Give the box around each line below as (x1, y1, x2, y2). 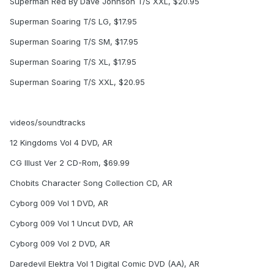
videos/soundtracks (10, 117, 86, 128)
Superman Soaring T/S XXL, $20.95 (10, 77, 145, 87)
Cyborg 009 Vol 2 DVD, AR (10, 239, 110, 249)
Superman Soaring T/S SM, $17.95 (10, 37, 138, 47)
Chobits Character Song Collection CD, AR (10, 178, 172, 188)
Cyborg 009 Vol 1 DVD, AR (10, 198, 108, 209)
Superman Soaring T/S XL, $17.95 (10, 57, 136, 67)
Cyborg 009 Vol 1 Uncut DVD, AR (10, 218, 133, 229)
